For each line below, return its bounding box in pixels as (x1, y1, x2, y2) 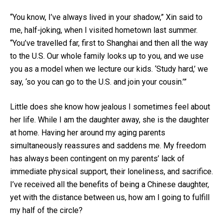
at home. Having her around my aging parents (10, 127, 165, 137)
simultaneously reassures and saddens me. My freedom (10, 140, 206, 150)
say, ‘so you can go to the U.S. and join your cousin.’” (10, 77, 187, 87)
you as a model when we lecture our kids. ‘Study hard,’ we (10, 64, 208, 74)
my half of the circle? (10, 205, 83, 215)
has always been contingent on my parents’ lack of (10, 153, 185, 163)
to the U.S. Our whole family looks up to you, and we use (10, 51, 204, 61)
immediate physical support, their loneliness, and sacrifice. (10, 166, 213, 176)
